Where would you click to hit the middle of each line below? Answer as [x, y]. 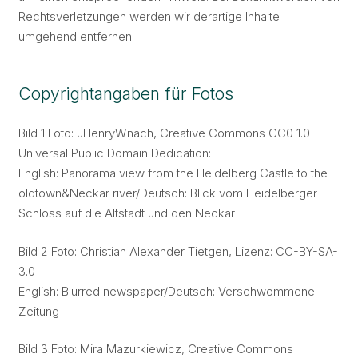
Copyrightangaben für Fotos [125, 93]
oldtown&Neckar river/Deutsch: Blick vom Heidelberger [167, 193]
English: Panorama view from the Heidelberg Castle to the [173, 173]
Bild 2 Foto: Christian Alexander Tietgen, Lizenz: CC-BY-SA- [178, 251]
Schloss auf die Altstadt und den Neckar [126, 213]
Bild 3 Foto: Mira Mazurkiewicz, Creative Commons [155, 349]
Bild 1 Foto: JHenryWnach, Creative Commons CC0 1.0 [164, 133]
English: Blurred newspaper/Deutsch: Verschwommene [166, 291]
